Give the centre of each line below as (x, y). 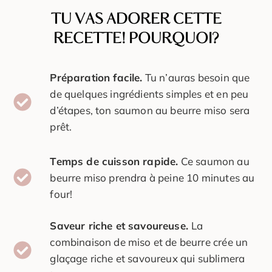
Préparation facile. (96, 77)
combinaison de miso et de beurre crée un (149, 242)
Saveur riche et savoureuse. (121, 225)
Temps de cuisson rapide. (114, 161)
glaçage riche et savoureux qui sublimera (148, 258)
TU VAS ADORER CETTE (136, 19)
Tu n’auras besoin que (196, 77)
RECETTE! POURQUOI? (136, 39)
